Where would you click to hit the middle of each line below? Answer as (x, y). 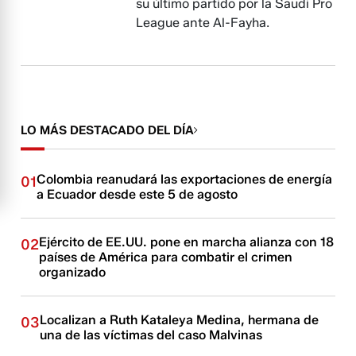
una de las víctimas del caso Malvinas (151, 335)
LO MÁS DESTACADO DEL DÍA (108, 130)
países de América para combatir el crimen (166, 257)
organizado (73, 272)
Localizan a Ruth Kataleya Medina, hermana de (180, 320)
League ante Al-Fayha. (203, 23)
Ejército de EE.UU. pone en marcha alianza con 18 (187, 242)
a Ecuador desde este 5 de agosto (137, 194)
